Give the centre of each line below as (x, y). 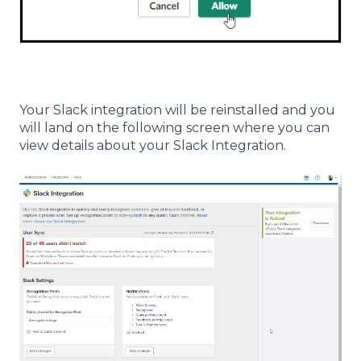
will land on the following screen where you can (174, 128)
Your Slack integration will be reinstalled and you (177, 110)
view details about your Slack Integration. (154, 146)
